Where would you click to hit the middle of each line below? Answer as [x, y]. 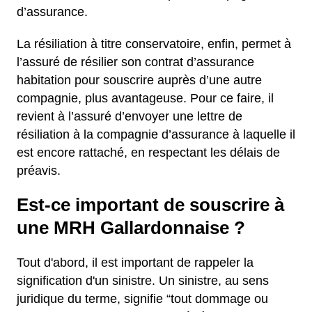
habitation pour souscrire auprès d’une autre [139, 80]
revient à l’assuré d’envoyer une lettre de [130, 116]
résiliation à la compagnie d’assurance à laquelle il [156, 134]
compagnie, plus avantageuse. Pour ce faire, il [145, 98]
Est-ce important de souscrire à [150, 205]
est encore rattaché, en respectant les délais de [148, 153]
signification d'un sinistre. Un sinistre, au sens [143, 281]
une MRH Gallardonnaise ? [131, 228]
